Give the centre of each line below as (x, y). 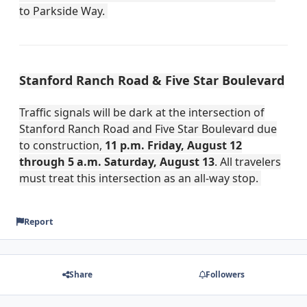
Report (38, 222)
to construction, (61, 145)
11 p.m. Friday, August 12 (173, 145)
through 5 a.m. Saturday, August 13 (117, 161)
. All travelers (248, 161)
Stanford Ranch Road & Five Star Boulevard (152, 80)
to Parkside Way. (63, 11)
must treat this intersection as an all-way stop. (140, 178)
